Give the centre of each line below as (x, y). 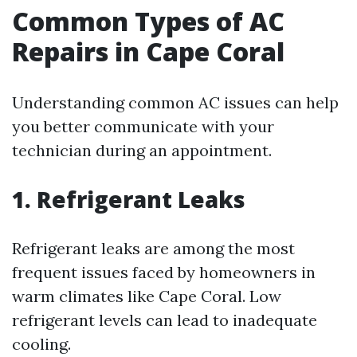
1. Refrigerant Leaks (129, 200)
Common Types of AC (148, 22)
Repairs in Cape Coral (148, 52)
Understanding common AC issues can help (175, 103)
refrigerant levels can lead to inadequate (165, 320)
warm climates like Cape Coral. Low (147, 296)
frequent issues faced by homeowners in (164, 273)
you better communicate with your (143, 127)
